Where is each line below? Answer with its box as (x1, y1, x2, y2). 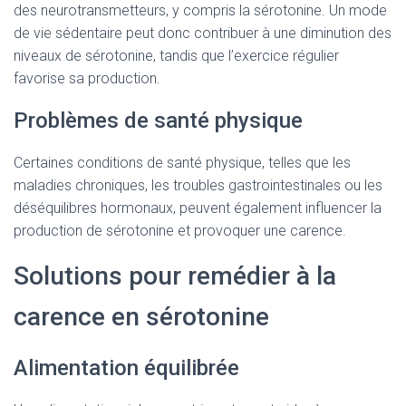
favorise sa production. (14, 70, 160, 87)
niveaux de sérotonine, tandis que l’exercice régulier (14, 47, 339, 64)
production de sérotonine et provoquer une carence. (14, 222, 346, 239)
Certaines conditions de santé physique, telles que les (14, 154, 351, 171)
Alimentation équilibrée (14, 355, 239, 381)
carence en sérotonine (14, 302, 269, 332)
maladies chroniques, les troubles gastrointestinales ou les (14, 177, 382, 194)
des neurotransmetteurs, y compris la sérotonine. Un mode (14, 2, 387, 19)
